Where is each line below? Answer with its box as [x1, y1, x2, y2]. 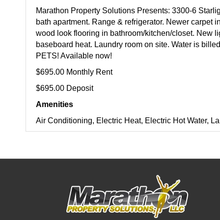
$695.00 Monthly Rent [36, 68, 113, 76]
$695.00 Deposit [36, 84, 94, 92]
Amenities [36, 100, 74, 109]
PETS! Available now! [36, 52, 112, 60]
